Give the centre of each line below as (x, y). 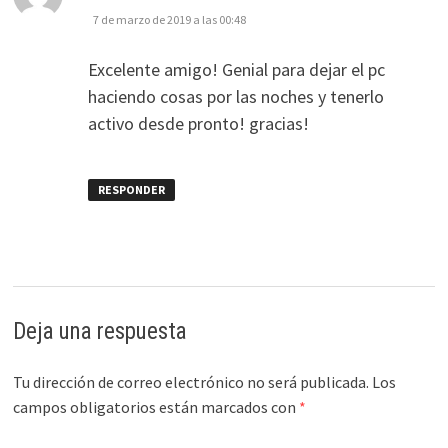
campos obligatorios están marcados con (155, 406)
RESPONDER (131, 190)
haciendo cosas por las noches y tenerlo (235, 97)
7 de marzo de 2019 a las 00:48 (169, 20)
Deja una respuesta (99, 331)
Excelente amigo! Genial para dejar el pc (236, 70)
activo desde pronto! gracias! (198, 124)
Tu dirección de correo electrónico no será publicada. (190, 381)
